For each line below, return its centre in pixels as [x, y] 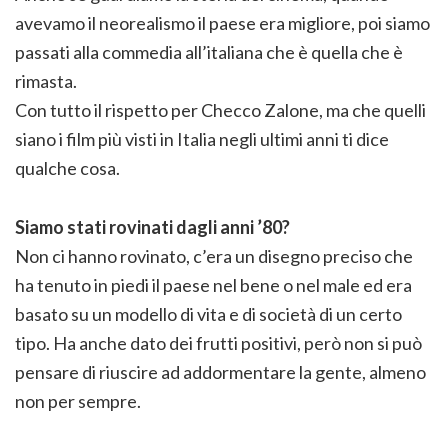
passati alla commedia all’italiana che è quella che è [209, 51]
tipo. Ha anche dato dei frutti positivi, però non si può [218, 342]
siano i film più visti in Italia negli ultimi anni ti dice [202, 138]
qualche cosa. [67, 167]
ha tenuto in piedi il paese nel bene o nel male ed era [213, 284]
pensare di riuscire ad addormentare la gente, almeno [220, 371]
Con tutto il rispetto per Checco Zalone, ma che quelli [220, 109]
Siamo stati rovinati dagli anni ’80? [152, 226]
